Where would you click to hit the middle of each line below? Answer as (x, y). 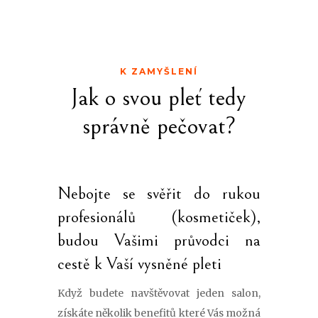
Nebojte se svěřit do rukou (159, 193)
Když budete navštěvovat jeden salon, (159, 293)
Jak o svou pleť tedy (159, 97)
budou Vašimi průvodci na (159, 240)
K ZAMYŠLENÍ (159, 71)
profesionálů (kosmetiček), (159, 217)
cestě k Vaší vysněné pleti (139, 264)
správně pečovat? (159, 126)
